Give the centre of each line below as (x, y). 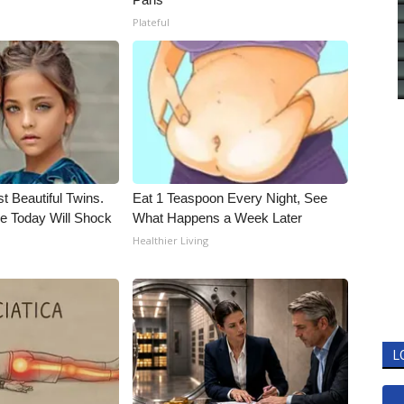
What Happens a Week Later (218, 218)
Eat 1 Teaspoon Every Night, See (230, 198)
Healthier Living (171, 241)
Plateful (151, 23)
